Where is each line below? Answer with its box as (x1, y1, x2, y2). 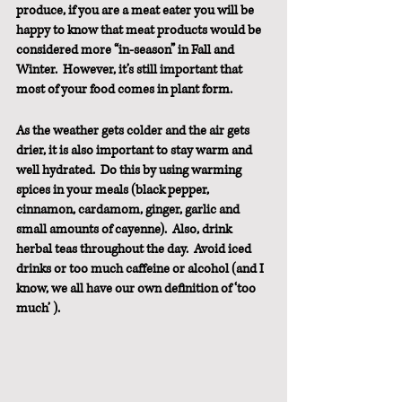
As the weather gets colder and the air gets (16, 122, 252, 140)
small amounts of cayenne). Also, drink (16, 221, 234, 239)
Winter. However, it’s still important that (16, 61, 245, 79)
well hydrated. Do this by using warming (16, 162, 244, 179)
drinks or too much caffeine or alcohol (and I (16, 260, 267, 278)
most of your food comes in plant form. (16, 81, 232, 99)
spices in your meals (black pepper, (16, 181, 212, 199)
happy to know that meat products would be (16, 22, 264, 39)
